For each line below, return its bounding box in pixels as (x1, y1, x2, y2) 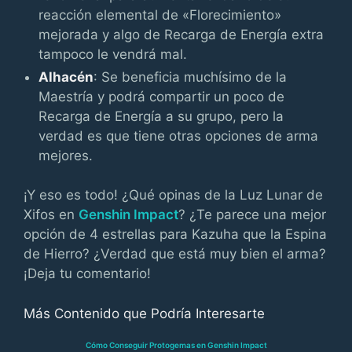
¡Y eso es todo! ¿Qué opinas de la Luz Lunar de (24, 187, 323, 203)
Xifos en (24, 207, 79, 222)
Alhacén (38, 68, 94, 85)
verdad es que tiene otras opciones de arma (38, 127, 319, 144)
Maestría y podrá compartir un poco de (38, 88, 285, 104)
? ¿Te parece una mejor (178, 207, 326, 222)
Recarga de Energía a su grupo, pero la (38, 108, 284, 124)
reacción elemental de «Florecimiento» (38, 6, 282, 23)
